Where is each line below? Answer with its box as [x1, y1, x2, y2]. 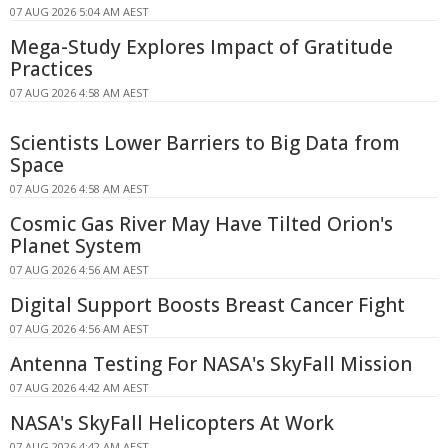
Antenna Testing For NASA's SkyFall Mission [10, 351, 412, 378]
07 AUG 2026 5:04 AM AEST [10, 4, 149, 20]
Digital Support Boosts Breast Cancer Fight [10, 292, 405, 319]
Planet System [10, 233, 142, 260]
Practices [10, 56, 93, 83]
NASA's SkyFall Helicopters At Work [10, 410, 334, 437]
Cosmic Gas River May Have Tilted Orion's [10, 211, 393, 238]
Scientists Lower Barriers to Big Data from [10, 130, 400, 157]
